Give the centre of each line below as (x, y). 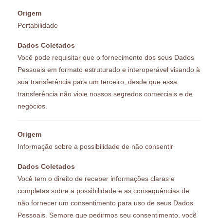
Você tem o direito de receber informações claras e (96, 178)
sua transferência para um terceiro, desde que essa (97, 82)
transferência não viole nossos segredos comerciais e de (105, 94)
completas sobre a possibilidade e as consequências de (103, 191)
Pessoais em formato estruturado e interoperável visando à (109, 69)
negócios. (32, 106)
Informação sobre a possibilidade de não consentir (95, 146)
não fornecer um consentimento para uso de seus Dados (105, 203)
